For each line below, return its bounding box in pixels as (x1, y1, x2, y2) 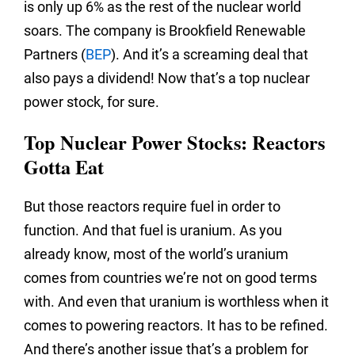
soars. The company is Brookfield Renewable (24, 22, 306, 40)
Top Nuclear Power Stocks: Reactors (24, 128, 325, 157)
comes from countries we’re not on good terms (24, 269, 317, 287)
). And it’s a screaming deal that (111, 46, 308, 63)
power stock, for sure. (24, 94, 159, 111)
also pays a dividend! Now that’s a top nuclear (24, 70, 310, 87)
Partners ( (24, 46, 86, 63)
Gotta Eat (24, 153, 104, 181)
